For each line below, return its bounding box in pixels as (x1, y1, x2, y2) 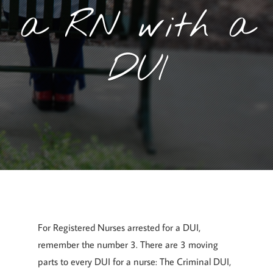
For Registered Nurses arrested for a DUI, (38, 221, 200, 233)
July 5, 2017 (48, 146, 91, 158)
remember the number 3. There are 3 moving (38, 238, 218, 250)
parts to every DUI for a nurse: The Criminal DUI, (38, 255, 231, 268)
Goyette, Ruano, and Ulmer (106, 146, 214, 158)
